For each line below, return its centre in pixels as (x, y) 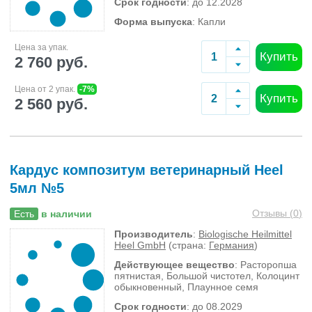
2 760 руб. (51, 62)
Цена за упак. (41, 47)
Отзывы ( (273, 213)
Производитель (154, 234)
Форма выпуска (153, 22)
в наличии (67, 214)
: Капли (209, 22)
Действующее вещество (174, 265)
